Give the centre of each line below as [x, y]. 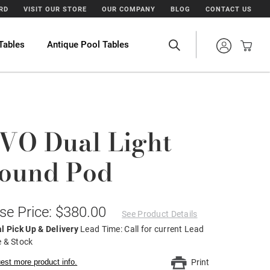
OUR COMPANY [129, 9]
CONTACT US [229, 9]
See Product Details [160, 214]
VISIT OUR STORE [55, 9]
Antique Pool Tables [88, 45]
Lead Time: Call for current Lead [142, 229]
